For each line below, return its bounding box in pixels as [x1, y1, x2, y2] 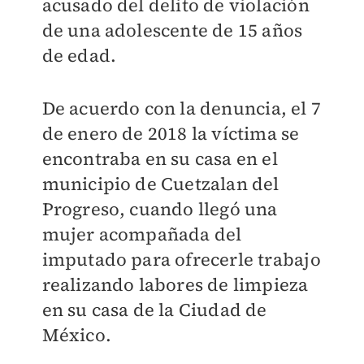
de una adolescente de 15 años [41, 18, 303, 42]
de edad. [41, 43, 117, 67]
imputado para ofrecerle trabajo [41, 247, 321, 271]
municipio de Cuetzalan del [41, 171, 279, 196]
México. [41, 323, 111, 347]
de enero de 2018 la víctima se [41, 121, 300, 145]
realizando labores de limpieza [41, 272, 309, 297]
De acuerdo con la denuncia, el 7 [41, 96, 321, 120]
